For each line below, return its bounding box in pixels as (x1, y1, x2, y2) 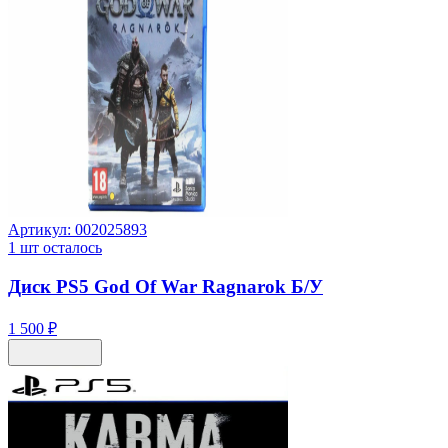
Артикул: (8, 221, 75, 239)
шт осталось (16, 239, 102, 257)
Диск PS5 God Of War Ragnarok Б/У (8, 275, 323, 297)
